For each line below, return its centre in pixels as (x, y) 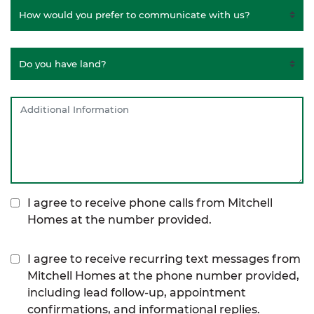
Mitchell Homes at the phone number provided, (163, 276)
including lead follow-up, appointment (137, 293)
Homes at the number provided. (120, 220)
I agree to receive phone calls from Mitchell (150, 203)
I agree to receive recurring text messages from (164, 259)
